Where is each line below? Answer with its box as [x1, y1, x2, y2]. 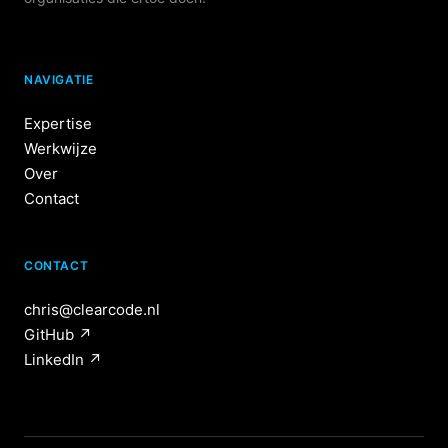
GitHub [24, 325, 78, 344]
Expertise [24, 114, 92, 133]
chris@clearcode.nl [24, 300, 160, 319]
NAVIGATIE [24, 72, 94, 87]
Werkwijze [24, 139, 97, 158]
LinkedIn [24, 350, 88, 369]
